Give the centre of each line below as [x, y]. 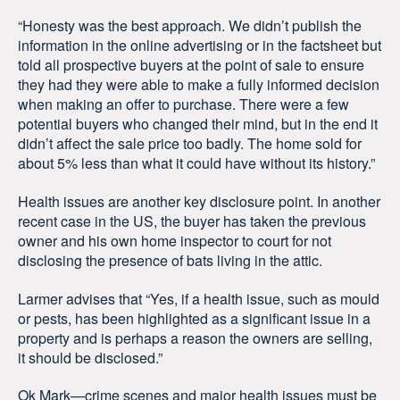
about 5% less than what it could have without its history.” [196, 162]
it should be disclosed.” [90, 357]
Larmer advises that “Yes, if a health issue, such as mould [199, 298]
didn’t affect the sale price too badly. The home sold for [190, 143]
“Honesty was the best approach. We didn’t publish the [190, 25]
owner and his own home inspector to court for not [175, 240]
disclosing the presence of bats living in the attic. [170, 260]
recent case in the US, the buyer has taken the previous [192, 221]
